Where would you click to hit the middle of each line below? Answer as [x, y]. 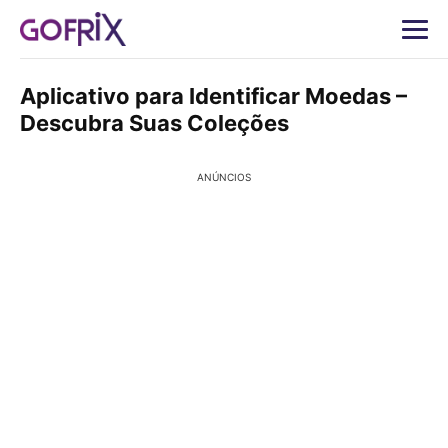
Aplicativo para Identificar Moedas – [213, 96]
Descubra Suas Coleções [154, 123]
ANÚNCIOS [224, 177]
